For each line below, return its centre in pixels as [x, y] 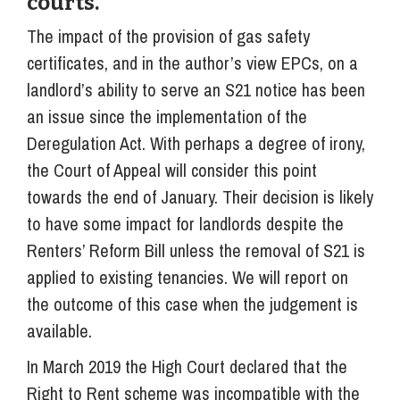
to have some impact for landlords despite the [185, 223]
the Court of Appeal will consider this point [172, 170]
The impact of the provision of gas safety [168, 36]
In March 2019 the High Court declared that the [187, 366]
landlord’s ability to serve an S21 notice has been [196, 89]
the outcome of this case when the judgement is [192, 304]
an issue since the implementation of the [167, 116]
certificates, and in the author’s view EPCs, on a [192, 62]
